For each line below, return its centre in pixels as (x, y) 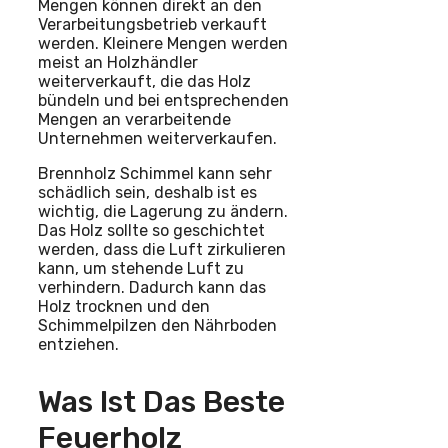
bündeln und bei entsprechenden (163, 100)
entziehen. (78, 344)
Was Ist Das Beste (161, 401)
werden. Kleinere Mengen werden (163, 43)
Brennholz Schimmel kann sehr (155, 173)
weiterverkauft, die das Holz (144, 81)
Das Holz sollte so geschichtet (151, 230)
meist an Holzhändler (118, 62)
